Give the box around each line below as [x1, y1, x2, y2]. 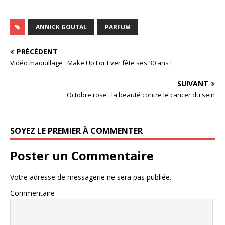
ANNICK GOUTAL [36, 23, 87, 32]
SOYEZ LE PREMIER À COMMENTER [10, 125, 143, 137]
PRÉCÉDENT [17, 47, 58, 57]
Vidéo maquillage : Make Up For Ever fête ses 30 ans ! [10, 58, 172, 68]
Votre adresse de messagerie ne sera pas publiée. [10, 172, 171, 182]
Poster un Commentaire [10, 147, 154, 164]
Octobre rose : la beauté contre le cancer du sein [67, 90, 215, 100]
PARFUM [105, 23, 131, 32]
